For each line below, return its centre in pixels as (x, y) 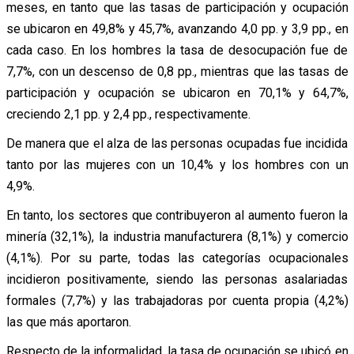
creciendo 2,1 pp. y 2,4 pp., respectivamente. (128, 114)
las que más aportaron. (68, 322)
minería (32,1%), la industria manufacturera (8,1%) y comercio (177, 236)
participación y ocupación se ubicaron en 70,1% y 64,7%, (177, 92)
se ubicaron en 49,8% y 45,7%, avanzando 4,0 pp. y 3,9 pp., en (177, 28)
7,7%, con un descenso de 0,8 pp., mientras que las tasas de (177, 71)
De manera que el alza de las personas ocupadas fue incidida (177, 143)
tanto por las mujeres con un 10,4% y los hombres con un (177, 164)
